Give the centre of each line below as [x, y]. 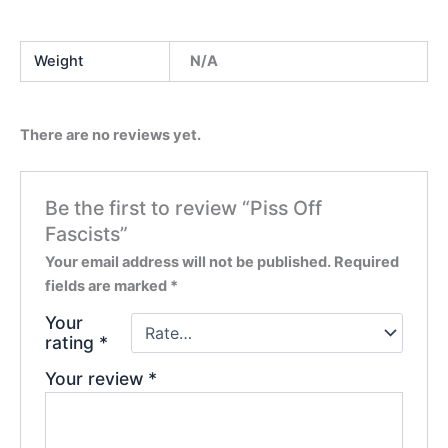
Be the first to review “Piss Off [184, 208]
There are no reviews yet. [110, 135]
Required [367, 262]
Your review [97, 379]
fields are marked [108, 286]
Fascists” [87, 234]
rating [72, 343]
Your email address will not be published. [188, 262]
